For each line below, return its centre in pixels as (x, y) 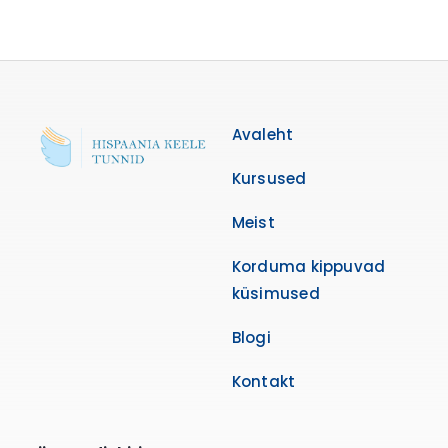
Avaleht (262, 134)
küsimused (275, 293)
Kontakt (263, 381)
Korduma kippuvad (308, 266)
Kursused (269, 178)
